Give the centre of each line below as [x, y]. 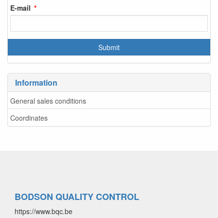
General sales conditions [48, 100]
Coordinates [29, 118]
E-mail [20, 8]
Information [36, 82]
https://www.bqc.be [44, 211]
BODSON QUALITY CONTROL [77, 197]
